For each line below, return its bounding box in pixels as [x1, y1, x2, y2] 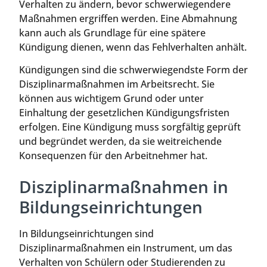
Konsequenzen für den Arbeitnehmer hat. [19, 149, 207, 163]
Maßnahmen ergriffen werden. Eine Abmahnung [19, 11, 237, 25]
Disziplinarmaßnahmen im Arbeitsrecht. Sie [19, 77, 215, 91]
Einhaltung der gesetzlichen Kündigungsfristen [19, 106, 229, 120]
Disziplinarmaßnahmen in [19, 175, 228, 198]
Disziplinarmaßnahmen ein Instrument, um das [19, 241, 232, 254]
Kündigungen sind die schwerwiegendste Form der [19, 63, 248, 77]
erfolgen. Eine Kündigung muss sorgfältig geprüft [19, 120, 241, 134]
